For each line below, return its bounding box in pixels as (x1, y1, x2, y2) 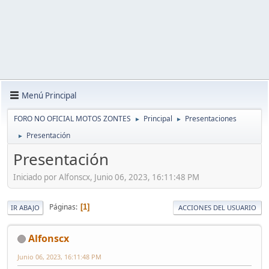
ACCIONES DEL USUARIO (178, 202, 256, 212)
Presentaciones (185, 113, 237, 124)
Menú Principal (22, 89, 76, 101)
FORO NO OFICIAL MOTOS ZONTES (14, 113, 131, 124)
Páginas (49, 202, 76, 213)
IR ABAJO (11, 202, 40, 212)
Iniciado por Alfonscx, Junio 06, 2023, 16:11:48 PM (13, 171, 199, 183)
